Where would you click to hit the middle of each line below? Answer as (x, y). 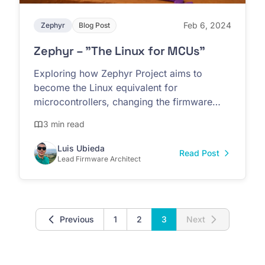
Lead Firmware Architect (99, 159)
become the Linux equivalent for (106, 87)
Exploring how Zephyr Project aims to (118, 73)
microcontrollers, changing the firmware (123, 101)
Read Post (199, 153)
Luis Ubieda (81, 148)
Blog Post (94, 25)
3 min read (64, 124)
